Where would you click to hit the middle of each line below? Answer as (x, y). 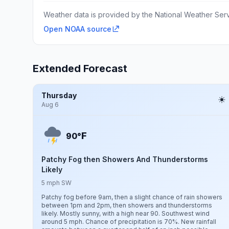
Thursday (59, 95)
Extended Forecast (80, 68)
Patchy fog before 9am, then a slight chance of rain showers (132, 197)
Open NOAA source (77, 29)
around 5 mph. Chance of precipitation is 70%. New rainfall (129, 222)
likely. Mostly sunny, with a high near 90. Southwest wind (125, 213)
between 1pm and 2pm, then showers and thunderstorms (127, 205)
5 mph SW (56, 183)
